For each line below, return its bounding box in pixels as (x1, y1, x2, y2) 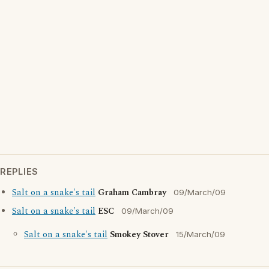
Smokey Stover (110, 228, 169, 241)
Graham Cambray (98, 186, 166, 199)
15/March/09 (176, 229, 225, 239)
